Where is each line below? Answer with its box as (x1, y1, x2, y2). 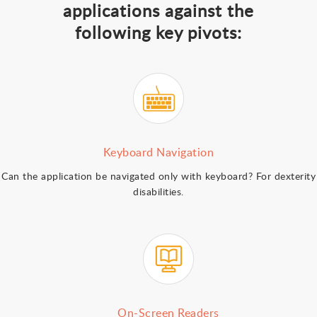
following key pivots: (74, 21, 242, 44)
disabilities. (133, 185, 184, 198)
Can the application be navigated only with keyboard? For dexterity (1, 169, 316, 183)
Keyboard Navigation (103, 144, 214, 160)
